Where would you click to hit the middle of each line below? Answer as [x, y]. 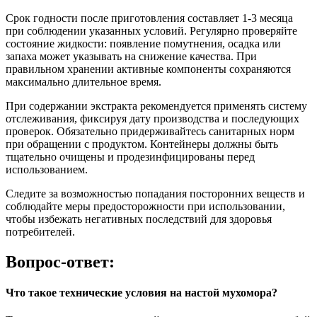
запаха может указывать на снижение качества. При [131, 56]
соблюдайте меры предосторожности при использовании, [145, 206]
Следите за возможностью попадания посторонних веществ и [155, 194]
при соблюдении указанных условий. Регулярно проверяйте [151, 31]
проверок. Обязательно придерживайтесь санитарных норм [150, 131]
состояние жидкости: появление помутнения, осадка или [143, 44]
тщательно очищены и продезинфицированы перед [130, 157]
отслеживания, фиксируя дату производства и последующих [152, 119]
